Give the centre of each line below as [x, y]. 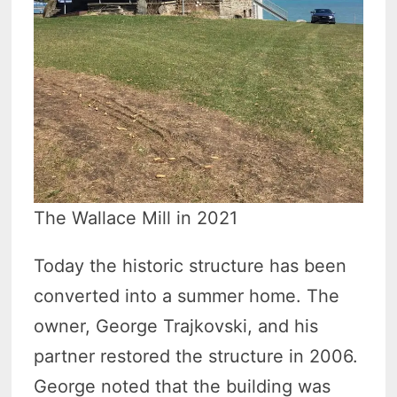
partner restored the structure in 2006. [196, 357]
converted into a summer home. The [187, 296]
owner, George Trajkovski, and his [176, 327]
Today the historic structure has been [191, 266]
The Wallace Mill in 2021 [136, 218]
